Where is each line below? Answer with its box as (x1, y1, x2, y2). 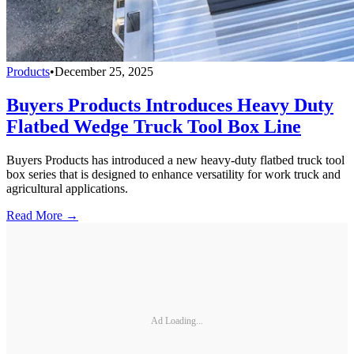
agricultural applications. (6, 181, 128, 195)
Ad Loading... (151, 315, 203, 327)
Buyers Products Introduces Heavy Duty (6, 94, 333, 115)
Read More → (6, 208, 78, 222)
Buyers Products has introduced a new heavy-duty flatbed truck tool (6, 153, 345, 167)
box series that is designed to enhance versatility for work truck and (6, 167, 341, 181)
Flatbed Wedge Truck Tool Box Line (6, 115, 301, 137)
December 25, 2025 (55, 65, 153, 79)
